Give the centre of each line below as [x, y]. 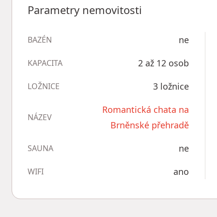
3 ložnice [171, 86]
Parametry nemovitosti [85, 10]
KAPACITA [45, 63]
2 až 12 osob [163, 63]
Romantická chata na [146, 109]
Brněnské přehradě [150, 125]
